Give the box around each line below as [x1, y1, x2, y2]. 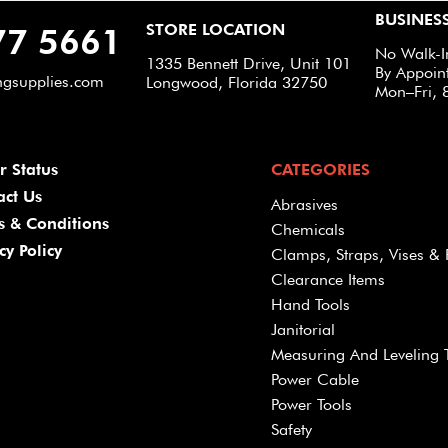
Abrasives [271, 195, 339, 214]
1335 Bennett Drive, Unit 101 [146, 53, 351, 73]
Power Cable [271, 370, 360, 389]
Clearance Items [271, 270, 386, 289]
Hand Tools [271, 295, 351, 314]
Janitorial [271, 320, 336, 339]
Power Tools [271, 395, 353, 414]
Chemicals [271, 220, 346, 239]
